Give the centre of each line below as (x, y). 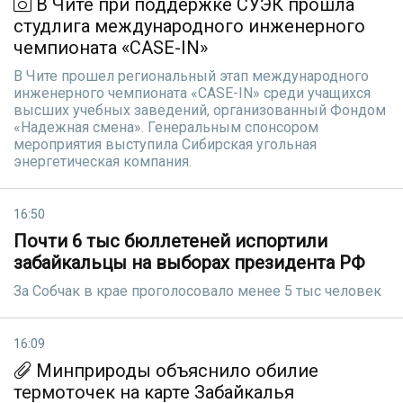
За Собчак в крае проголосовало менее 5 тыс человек (197, 291)
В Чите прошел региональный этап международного (191, 76)
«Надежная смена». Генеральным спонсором (166, 127)
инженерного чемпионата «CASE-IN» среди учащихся (192, 93)
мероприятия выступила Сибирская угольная (165, 144)
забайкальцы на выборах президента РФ (189, 263)
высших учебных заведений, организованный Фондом (200, 110)
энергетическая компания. (103, 161)
